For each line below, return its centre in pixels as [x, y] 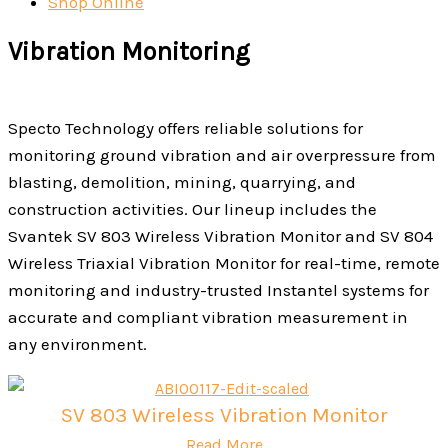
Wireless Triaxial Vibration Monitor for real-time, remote [224, 263]
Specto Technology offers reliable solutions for [185, 128]
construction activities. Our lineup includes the [192, 209]
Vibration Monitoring [129, 51]
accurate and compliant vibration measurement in [208, 317]
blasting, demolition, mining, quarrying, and [182, 182]
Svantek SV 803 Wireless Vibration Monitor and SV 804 [220, 236]
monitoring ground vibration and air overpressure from [222, 155]
